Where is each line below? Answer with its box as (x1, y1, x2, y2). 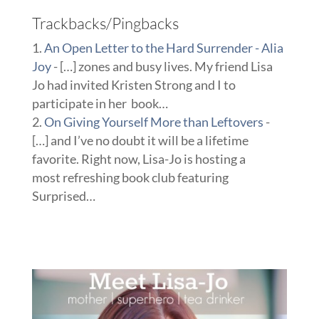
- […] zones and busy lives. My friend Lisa (51, 58, 273, 74)
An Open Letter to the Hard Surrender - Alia (43, 39, 283, 56)
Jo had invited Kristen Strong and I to (31, 76, 236, 93)
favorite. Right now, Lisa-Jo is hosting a (31, 150, 246, 167)
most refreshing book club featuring (31, 169, 229, 185)
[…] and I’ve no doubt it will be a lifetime (31, 132, 249, 148)
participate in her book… (31, 95, 168, 111)
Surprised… (31, 187, 95, 204)
